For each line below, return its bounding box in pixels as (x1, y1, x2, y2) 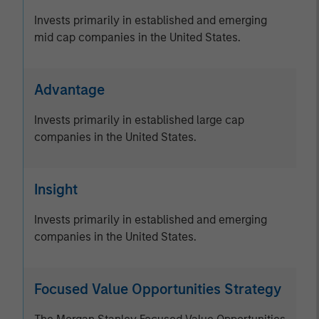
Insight (34, 181, 78, 198)
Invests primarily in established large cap (34, 113, 244, 127)
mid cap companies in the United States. (34, 31, 241, 44)
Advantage (34, 81, 105, 98)
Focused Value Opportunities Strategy (34, 281, 281, 298)
